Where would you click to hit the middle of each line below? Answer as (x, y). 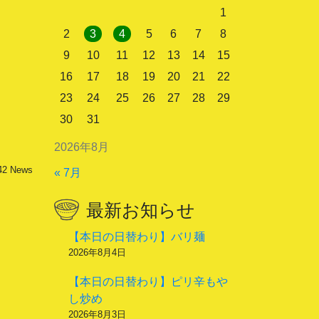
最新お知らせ (141, 210)
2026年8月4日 (97, 252)
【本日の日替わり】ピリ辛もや (148, 282)
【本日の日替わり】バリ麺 (137, 237)
